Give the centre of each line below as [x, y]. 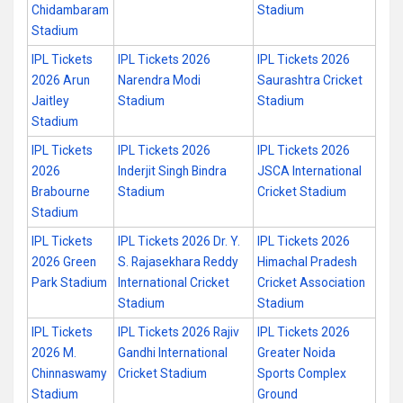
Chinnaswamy [69, 373]
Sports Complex [302, 373]
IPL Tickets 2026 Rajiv [179, 332]
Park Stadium [69, 282]
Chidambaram [70, 10]
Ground [278, 394]
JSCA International [309, 171]
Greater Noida [296, 353]
